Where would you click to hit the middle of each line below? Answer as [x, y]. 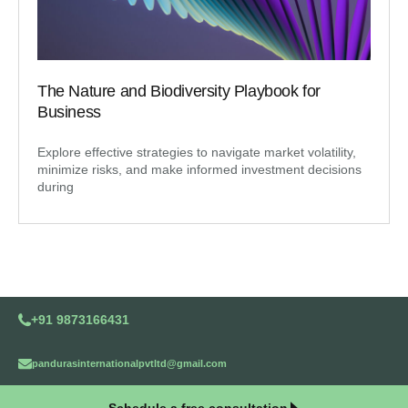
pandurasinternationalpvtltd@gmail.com [129, 363]
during [56, 186]
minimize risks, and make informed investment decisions [199, 169]
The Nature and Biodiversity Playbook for [179, 91]
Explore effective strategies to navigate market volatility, [197, 152]
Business [69, 112]
